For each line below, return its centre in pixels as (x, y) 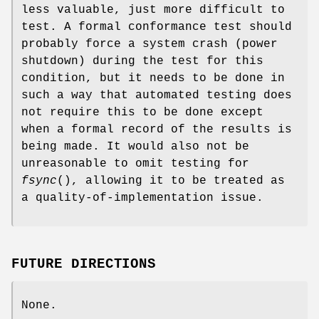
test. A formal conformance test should (157, 27)
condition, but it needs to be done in (153, 79)
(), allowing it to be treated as (171, 181)
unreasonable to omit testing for (135, 164)
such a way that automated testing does (157, 96)
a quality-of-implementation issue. (142, 198)
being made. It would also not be (135, 147)
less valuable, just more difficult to (153, 10)
